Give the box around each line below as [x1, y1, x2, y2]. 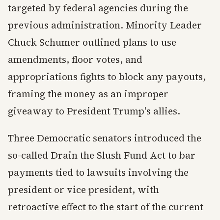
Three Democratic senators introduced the [8, 132, 201, 145]
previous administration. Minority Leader [8, 19, 202, 32]
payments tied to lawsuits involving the [8, 166, 189, 179]
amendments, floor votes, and [8, 53, 142, 66]
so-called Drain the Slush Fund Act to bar [8, 149, 195, 162]
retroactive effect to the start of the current [8, 200, 203, 214]
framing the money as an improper [8, 87, 168, 101]
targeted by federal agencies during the [8, 1, 188, 15]
